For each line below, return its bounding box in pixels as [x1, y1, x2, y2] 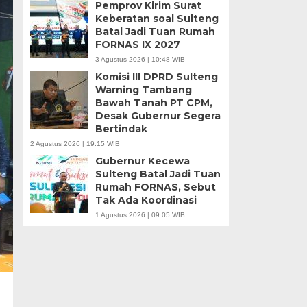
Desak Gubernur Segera [95, 110, 221, 122]
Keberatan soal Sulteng [95, 12, 219, 25]
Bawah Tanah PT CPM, [95, 97, 212, 109]
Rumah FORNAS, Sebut [95, 181, 216, 193]
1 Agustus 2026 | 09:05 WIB [95, 211, 185, 219]
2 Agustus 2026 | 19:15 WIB [29, 140, 120, 147]
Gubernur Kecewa [95, 155, 190, 167]
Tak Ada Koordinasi [95, 194, 197, 206]
